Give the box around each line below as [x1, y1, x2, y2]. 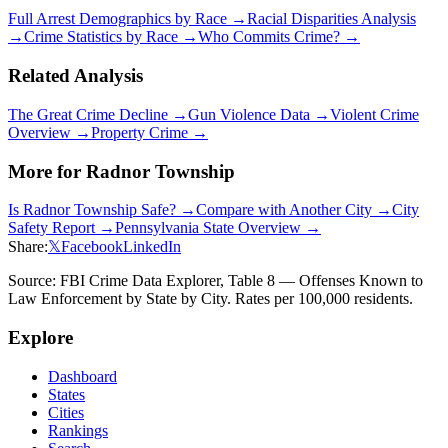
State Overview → [199, 219, 321, 237]
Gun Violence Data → [188, 105, 330, 123]
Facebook [61, 238, 123, 256]
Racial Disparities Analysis [247, 10, 416, 28]
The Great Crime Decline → [8, 105, 188, 123]
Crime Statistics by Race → [24, 28, 198, 46]
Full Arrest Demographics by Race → [8, 10, 247, 28]
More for [8, 160, 86, 182]
